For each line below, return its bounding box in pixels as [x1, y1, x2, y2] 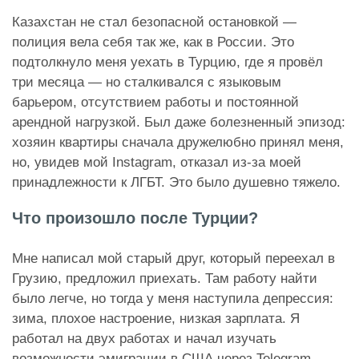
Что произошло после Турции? [12, 208, 258, 227]
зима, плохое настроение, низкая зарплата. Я [12, 310, 300, 326]
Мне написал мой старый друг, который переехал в [12, 250, 335, 266]
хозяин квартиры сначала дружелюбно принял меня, [12, 134, 344, 150]
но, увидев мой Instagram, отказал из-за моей [12, 154, 301, 170]
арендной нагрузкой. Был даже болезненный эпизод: [12, 114, 345, 130]
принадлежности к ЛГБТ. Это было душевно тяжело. [12, 174, 341, 190]
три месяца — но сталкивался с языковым [12, 74, 281, 90]
